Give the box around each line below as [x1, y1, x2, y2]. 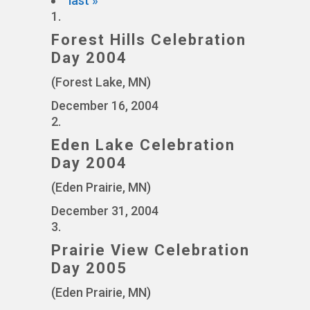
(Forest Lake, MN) [51, 75, 151, 89]
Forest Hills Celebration [51, 31, 246, 48]
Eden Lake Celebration [51, 136, 235, 154]
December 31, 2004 [51, 203, 158, 218]
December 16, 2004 [51, 98, 158, 113]
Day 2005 [51, 259, 127, 277]
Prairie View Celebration [51, 241, 250, 259]
